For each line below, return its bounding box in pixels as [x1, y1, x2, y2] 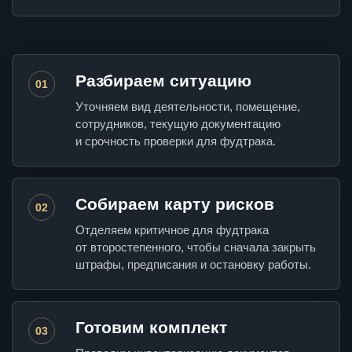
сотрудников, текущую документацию [75, 117, 280, 131]
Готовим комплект [75, 318, 227, 337]
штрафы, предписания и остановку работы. [75, 258, 311, 272]
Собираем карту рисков [75, 195, 274, 214]
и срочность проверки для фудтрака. [75, 134, 276, 148]
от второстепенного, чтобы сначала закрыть [75, 240, 316, 255]
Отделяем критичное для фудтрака [75, 223, 269, 237]
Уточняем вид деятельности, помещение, [75, 100, 300, 114]
